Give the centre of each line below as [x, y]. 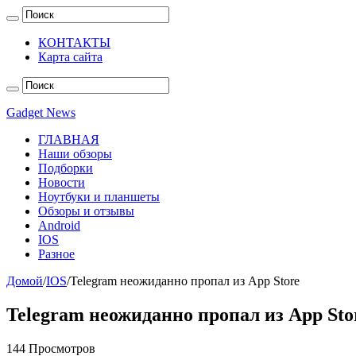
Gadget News [41, 112]
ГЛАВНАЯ [69, 139]
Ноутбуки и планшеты [99, 197]
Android [59, 225]
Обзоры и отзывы [86, 211]
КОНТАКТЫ [74, 43]
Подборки [66, 168]
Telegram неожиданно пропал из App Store [185, 281]
